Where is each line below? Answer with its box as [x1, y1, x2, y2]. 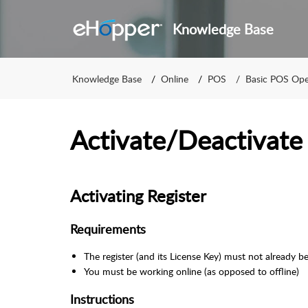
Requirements [70, 221, 146, 237]
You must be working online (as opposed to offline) [84, 265, 299, 278]
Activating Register [70, 184, 210, 207]
